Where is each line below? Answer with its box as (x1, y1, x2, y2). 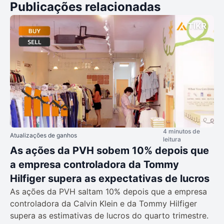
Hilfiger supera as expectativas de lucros (10, 172, 209, 184)
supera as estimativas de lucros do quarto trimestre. (10, 210, 208, 220)
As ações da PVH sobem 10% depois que (10, 144, 209, 156)
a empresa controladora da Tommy (10, 158, 179, 170)
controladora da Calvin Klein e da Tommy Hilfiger (10, 198, 197, 208)
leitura (163, 135, 181, 143)
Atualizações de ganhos (10, 131, 77, 139)
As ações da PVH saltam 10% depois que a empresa (10, 186, 207, 196)
